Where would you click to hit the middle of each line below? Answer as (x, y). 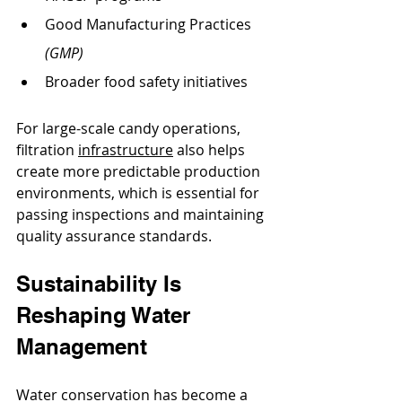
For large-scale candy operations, (130, 128)
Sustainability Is (102, 283)
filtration (47, 149)
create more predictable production (140, 171)
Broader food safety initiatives (146, 81)
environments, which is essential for (140, 192)
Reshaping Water (106, 315)
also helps (211, 149)
